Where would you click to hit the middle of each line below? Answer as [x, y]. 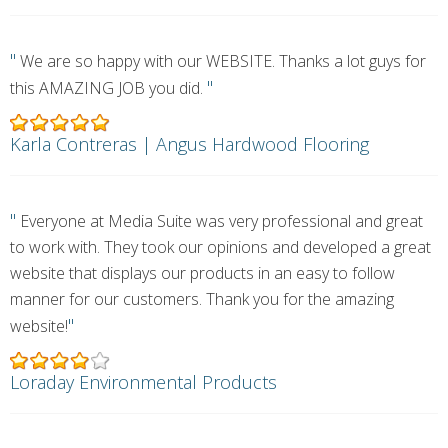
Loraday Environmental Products [143, 382]
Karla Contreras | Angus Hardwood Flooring [189, 144]
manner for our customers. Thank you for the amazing [202, 299]
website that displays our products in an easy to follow [202, 273]
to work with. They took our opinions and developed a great [220, 247]
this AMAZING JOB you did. [108, 88]
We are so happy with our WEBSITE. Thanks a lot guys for [221, 61]
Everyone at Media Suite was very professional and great [219, 221]
